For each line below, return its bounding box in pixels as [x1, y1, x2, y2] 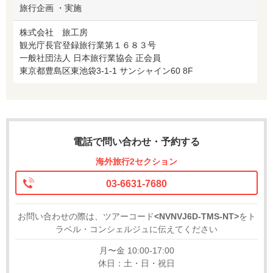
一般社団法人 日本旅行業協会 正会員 [19, 52, 161, 63]
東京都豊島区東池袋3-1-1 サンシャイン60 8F [19, 65, 193, 76]
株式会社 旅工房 [19, 27, 88, 37]
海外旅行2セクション [96, 156, 177, 166]
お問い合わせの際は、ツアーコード [17, 211, 154, 221]
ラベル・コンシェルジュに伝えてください [55, 224, 218, 234]
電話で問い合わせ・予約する [73, 136, 200, 147]
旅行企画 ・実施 [19, 2, 82, 13]
